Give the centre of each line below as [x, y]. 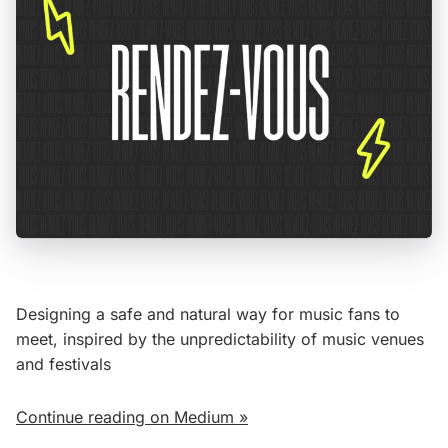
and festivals [63, 363]
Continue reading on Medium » [132, 416]
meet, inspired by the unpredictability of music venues [220, 338]
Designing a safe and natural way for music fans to [208, 313]
